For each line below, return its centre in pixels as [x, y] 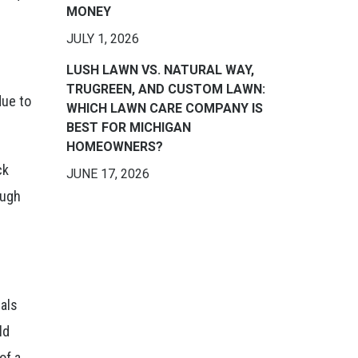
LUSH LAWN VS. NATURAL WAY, [160, 70]
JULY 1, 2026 [102, 39]
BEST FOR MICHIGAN [128, 127]
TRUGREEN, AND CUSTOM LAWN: [165, 89]
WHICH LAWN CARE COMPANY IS [164, 108]
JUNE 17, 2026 [107, 174]
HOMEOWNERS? [114, 147]
